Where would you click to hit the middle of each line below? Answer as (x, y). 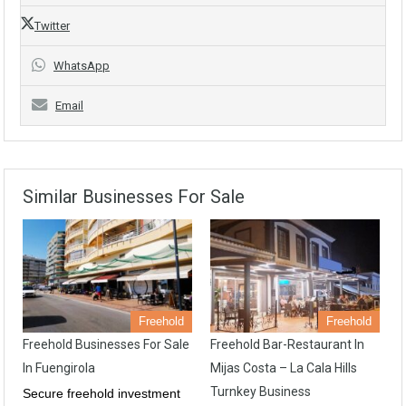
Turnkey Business (261, 391)
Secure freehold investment (101, 393)
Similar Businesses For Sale (134, 197)
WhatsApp (82, 66)
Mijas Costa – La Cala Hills (284, 367)
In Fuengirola (59, 367)
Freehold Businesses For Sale (106, 344)
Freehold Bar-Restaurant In (287, 344)
